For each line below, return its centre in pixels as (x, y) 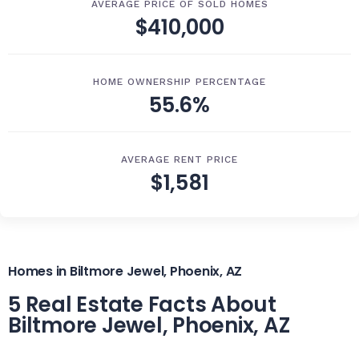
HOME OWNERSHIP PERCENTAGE (179, 82)
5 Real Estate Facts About (142, 305)
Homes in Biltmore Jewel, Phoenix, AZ (125, 271)
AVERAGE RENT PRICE (179, 159)
